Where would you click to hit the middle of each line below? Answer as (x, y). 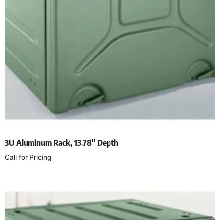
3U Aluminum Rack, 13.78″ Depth (62, 143)
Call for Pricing (28, 157)
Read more (26, 179)
